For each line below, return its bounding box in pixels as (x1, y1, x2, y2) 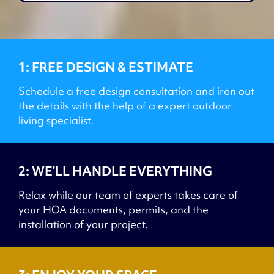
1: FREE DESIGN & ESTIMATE (18, 58, 193, 75)
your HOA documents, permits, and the (18, 202, 209, 217)
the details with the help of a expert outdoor (18, 98, 232, 113)
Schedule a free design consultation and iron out (18, 83, 254, 98)
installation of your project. (18, 217, 148, 231)
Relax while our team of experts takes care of (18, 187, 238, 202)
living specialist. (18, 113, 94, 127)
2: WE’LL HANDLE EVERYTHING (18, 162, 212, 179)
